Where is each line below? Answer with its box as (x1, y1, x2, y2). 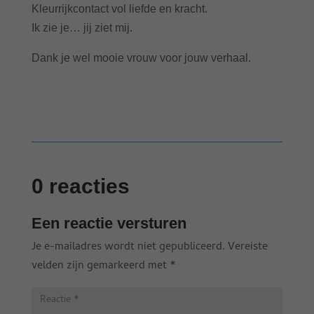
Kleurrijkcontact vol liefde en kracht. (31, 2, 207, 15)
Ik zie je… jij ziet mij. (31, 21, 132, 34)
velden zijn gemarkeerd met (31, 257, 170, 275)
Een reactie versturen (31, 214, 186, 232)
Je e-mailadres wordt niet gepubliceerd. (31, 238, 225, 257)
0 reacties (31, 174, 130, 198)
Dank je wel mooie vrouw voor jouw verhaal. (31, 51, 251, 64)
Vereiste (227, 238, 268, 257)
